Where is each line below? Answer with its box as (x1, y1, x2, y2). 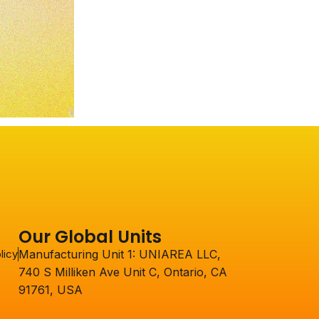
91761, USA (18, 283, 83, 297)
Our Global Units (18, 225, 162, 249)
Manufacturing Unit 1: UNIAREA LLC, (18, 247, 221, 261)
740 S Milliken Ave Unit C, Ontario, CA (18, 265, 227, 279)
